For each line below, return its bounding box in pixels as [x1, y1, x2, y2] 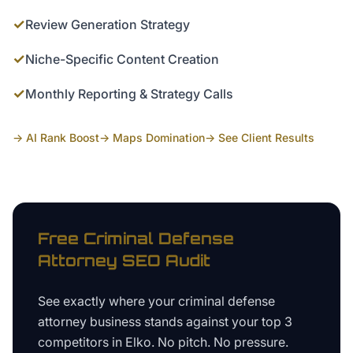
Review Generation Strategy [25, 17, 190, 32]
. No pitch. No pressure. [151, 334, 288, 350]
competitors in [38, 334, 125, 350]
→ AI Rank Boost [13, 131, 99, 144]
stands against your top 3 [141, 314, 292, 329]
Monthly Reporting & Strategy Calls [25, 86, 233, 102]
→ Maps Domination [99, 131, 205, 144]
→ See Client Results [205, 131, 314, 144]
